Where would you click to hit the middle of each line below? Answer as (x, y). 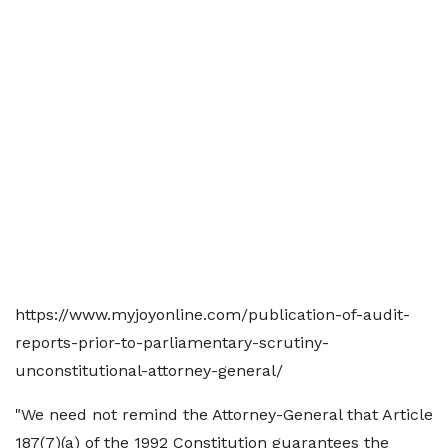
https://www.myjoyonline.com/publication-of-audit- (212, 314)
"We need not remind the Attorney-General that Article (224, 414)
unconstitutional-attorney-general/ (149, 370)
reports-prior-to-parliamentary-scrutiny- (172, 342)
